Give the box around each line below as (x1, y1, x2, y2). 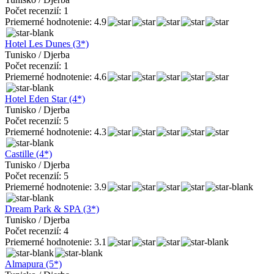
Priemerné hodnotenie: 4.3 (5, 126, 106, 137)
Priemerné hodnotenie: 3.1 (5, 236, 106, 247)
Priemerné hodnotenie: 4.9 (5, 16, 106, 27)
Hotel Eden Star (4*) (5, 93, 85, 104)
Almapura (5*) (5, 258, 62, 269)
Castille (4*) (5, 148, 52, 159)
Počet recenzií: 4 (5, 225, 68, 236)
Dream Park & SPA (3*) (5, 203, 99, 214)
